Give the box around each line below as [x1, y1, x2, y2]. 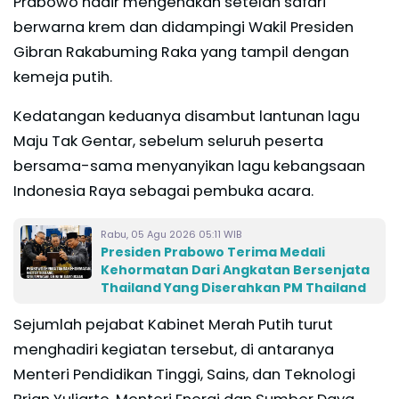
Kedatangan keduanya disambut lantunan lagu [13, 105, 360, 126]
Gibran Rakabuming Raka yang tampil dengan [13, 41, 349, 62]
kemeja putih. [13, 66, 112, 87]
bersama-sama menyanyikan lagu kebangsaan [13, 155, 365, 176]
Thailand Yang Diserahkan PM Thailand [101, 278, 366, 297]
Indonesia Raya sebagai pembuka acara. [13, 180, 313, 201]
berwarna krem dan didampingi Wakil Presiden [13, 16, 354, 37]
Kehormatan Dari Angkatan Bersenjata [101, 260, 370, 279]
